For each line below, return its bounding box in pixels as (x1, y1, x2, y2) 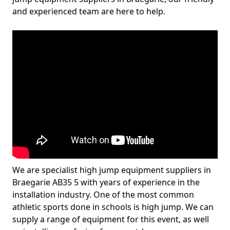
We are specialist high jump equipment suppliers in (12, 164, 211, 176)
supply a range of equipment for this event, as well (12, 214, 209, 225)
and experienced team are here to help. (12, 6, 165, 17)
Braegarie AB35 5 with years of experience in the (12, 177, 200, 188)
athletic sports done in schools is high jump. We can (12, 201, 214, 213)
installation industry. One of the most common (12, 189, 194, 200)
